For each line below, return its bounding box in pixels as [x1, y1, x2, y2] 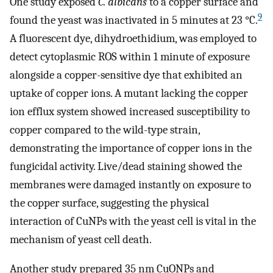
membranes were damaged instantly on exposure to [10, 177, 251, 191]
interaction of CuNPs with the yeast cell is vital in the [10, 214, 256, 228]
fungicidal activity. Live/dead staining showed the [10, 159, 242, 173]
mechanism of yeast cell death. [10, 232, 152, 246]
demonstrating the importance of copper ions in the [10, 141, 252, 155]
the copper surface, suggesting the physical [10, 196, 209, 210]
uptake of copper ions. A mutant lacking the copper [10, 86, 248, 100]
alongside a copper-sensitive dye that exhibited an [10, 68, 243, 82]
